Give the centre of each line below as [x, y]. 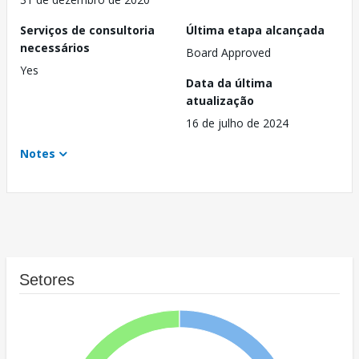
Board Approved [228, 53]
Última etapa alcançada [255, 30]
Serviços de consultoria [87, 30]
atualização [220, 101]
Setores [47, 280]
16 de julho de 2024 [237, 123]
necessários [55, 48]
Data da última [229, 83]
